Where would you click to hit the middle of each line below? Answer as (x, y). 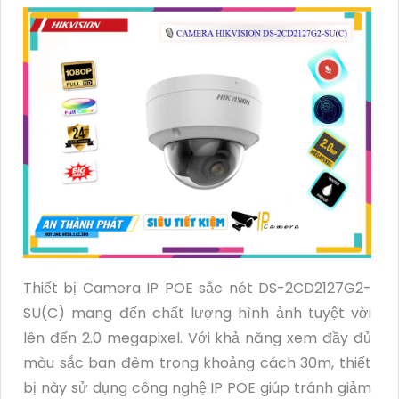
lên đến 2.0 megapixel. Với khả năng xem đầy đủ (197, 338)
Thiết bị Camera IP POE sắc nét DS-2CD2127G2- (197, 288)
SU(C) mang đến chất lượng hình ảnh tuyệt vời (197, 313)
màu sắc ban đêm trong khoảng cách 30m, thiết (197, 362)
